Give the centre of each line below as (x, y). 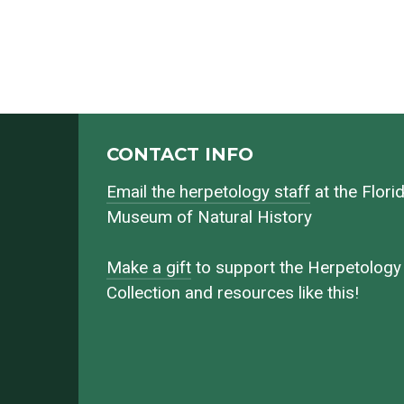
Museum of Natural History (210, 218)
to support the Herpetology (297, 268)
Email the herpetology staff (209, 193)
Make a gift (149, 268)
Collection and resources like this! (233, 294)
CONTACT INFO (180, 154)
